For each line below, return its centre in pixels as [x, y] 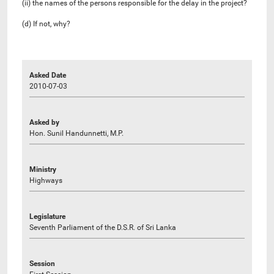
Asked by [44, 122]
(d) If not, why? [46, 24]
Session [42, 263]
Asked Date [48, 75]
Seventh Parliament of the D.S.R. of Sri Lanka [103, 227]
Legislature [47, 216]
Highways [46, 180]
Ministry [43, 169]
